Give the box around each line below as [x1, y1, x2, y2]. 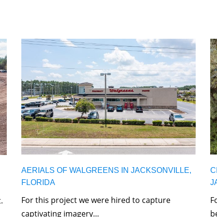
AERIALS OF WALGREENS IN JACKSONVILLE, [21, 166, 191, 175]
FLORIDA [21, 178, 55, 187]
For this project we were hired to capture [21, 195, 170, 206]
